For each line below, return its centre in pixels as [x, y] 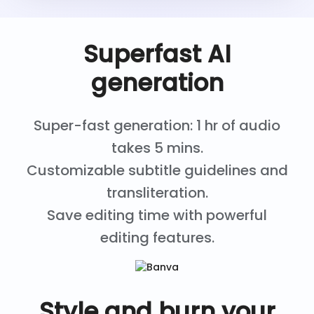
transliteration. [157, 193]
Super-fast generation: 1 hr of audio [157, 126]
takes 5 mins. [157, 148]
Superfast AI [157, 54]
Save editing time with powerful [157, 216]
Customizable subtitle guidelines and [157, 171]
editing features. [157, 238]
